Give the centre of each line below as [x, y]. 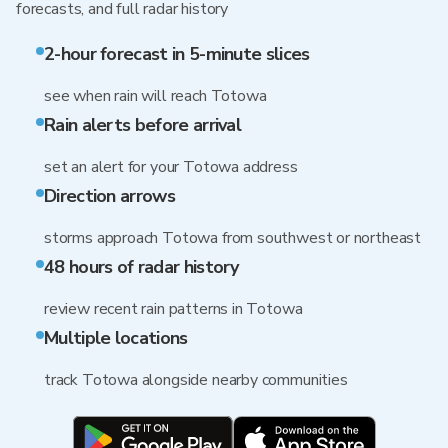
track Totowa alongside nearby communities [196, 380]
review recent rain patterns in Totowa [173, 309]
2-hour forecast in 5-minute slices [177, 54]
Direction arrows [109, 196]
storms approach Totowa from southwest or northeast [232, 238]
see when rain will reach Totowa [155, 96]
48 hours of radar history [141, 267]
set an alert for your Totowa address [171, 167]
